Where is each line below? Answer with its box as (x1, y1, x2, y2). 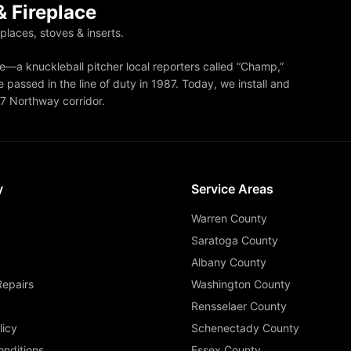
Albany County (191, 255, 266, 269)
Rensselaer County (191, 299, 287, 313)
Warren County (191, 212, 267, 225)
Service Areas (191, 181, 273, 197)
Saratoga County (191, 233, 278, 247)
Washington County (191, 277, 291, 291)
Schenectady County (191, 321, 299, 335)
